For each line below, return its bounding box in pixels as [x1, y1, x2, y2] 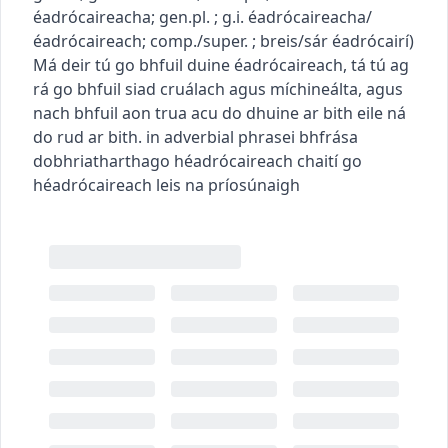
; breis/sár [252, 29, 332, 52]
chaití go [297, 149, 362, 172]
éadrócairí [332, 29, 409, 52]
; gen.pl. [151, 5, 214, 28]
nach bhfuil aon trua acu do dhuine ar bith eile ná [33, 101, 406, 124]
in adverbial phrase [146, 125, 291, 148]
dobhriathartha [33, 149, 150, 172]
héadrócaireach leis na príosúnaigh [33, 173, 300, 196]
